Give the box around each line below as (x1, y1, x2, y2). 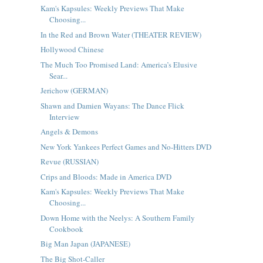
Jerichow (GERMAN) (40, 85, 108, 96)
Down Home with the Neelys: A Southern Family (40, 212, 195, 223)
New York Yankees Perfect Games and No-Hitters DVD (40, 141, 211, 152)
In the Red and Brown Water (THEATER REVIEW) (40, 29, 201, 40)
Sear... (49, 70, 68, 81)
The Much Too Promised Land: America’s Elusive (40, 59, 197, 70)
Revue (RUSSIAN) (40, 156, 99, 167)
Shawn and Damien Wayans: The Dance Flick (40, 100, 184, 111)
